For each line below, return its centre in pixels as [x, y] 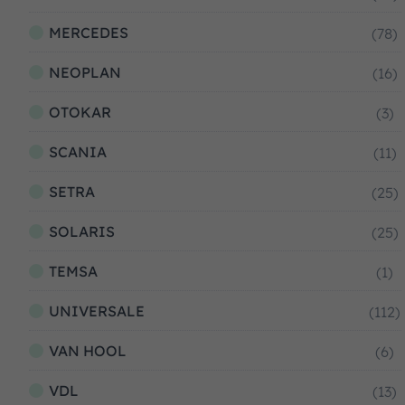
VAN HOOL [88, 351]
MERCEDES [89, 33]
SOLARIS [82, 231]
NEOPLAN [85, 72]
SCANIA [78, 152]
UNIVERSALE [97, 311]
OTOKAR [80, 112]
